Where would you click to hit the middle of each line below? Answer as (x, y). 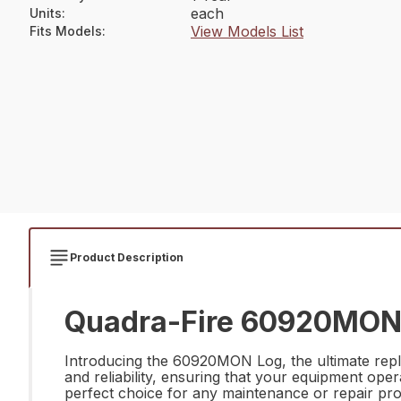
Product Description (127, 257)
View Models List (247, 31)
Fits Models (66, 31)
